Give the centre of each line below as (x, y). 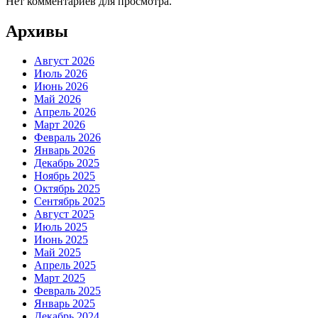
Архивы (37, 31)
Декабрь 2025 (67, 163)
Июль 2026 (61, 74)
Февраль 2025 (67, 291)
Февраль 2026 (67, 138)
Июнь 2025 (61, 240)
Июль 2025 (61, 227)
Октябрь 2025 (67, 189)
